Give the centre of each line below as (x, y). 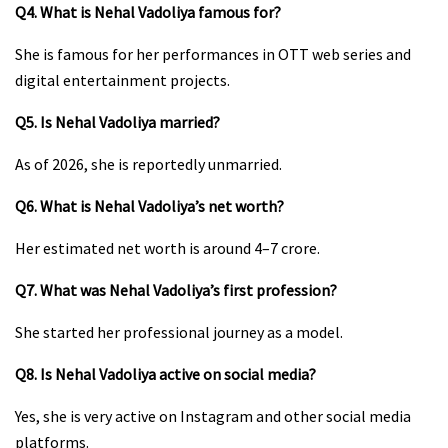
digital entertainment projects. (122, 80)
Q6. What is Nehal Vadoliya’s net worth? (149, 206)
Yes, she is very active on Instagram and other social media (213, 416)
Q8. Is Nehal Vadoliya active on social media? (165, 374)
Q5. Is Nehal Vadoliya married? (117, 122)
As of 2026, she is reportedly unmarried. (148, 164)
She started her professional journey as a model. (179, 332)
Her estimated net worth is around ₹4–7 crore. (167, 248)
